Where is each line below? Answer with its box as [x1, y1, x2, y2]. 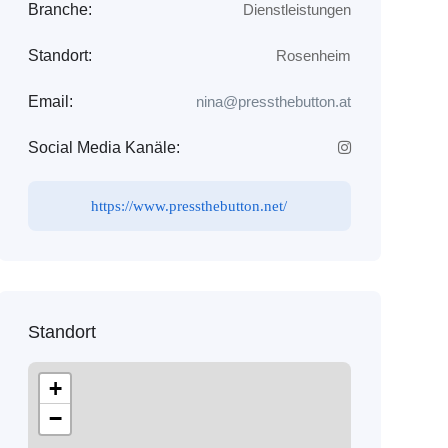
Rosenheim [275, 47, 351, 64]
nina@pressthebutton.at [195, 93, 351, 110]
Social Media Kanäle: [27, 139, 180, 156]
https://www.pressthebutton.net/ [91, 198, 288, 214]
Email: [27, 93, 73, 110]
